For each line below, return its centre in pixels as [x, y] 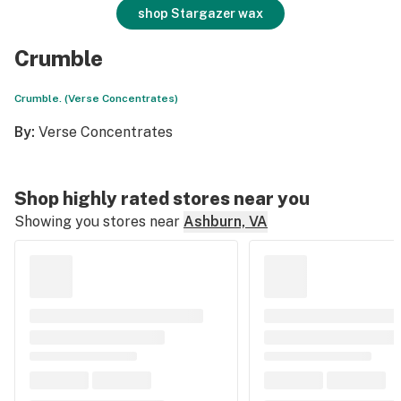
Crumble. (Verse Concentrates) [96, 98]
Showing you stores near [97, 222]
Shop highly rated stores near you [162, 199]
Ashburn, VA [226, 222]
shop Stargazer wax [200, 13]
